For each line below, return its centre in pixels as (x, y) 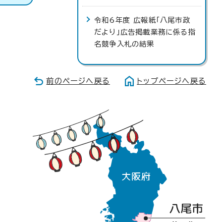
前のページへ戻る (78, 81)
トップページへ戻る (171, 81)
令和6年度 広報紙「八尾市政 (142, 20)
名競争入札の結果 (124, 44)
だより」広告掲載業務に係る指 (145, 32)
